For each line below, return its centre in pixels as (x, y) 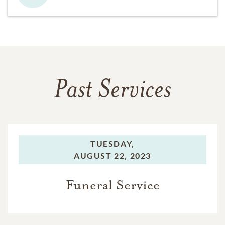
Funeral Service (113, 185)
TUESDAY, (113, 144)
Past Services (113, 92)
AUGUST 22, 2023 (113, 156)
